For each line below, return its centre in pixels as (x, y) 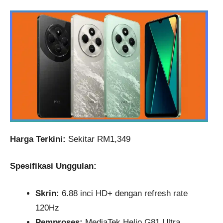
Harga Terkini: (38, 139)
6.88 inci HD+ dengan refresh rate (123, 193)
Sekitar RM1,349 (98, 139)
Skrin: (47, 193)
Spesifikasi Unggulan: (53, 166)
